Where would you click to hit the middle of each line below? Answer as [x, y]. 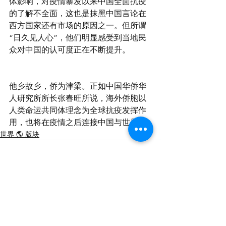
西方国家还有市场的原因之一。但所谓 [78, 25]
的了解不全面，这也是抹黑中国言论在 [78, 13]
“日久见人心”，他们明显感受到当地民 [78, 38]
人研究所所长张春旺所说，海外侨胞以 [78, 98]
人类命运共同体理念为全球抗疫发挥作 [78, 110]
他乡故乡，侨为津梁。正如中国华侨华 [78, 86]
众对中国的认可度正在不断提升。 [70, 50]
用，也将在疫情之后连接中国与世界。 [78, 122]
